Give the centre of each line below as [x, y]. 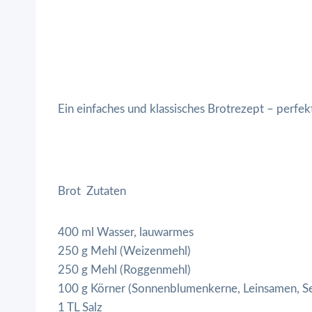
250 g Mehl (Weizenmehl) [124, 251]
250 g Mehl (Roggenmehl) [124, 270]
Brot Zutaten [92, 191]
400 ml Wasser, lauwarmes [126, 232]
